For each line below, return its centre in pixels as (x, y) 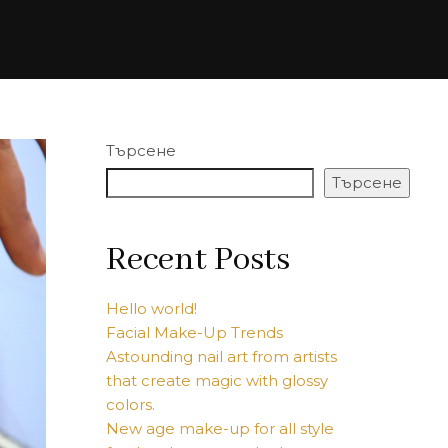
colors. (130, 404)
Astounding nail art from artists (221, 356)
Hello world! (151, 308)
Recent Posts (198, 260)
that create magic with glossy (217, 380)
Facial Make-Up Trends (194, 332)
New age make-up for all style (220, 428)
